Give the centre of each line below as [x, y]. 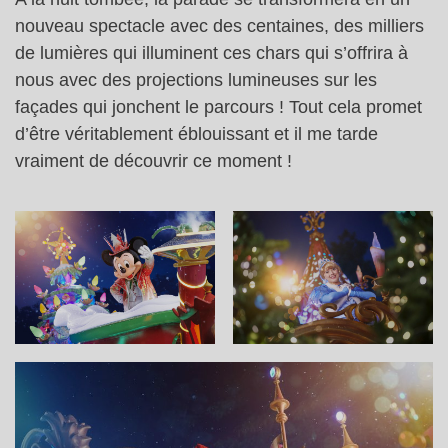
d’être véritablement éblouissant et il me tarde [196, 133]
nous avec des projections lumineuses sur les [196, 79]
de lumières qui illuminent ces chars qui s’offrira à [211, 52]
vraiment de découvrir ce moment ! [153, 160]
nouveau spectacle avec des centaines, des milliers [219, 25]
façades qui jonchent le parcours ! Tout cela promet [218, 106]
